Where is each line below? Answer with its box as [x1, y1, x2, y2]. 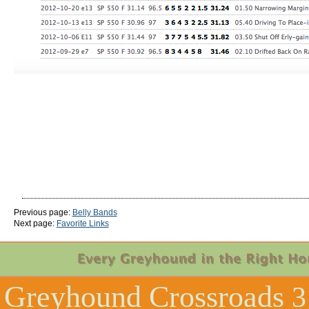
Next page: [13, 219, 57, 229]
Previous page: [13, 208, 72, 218]
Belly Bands [72, 208, 117, 218]
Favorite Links [56, 219, 109, 229]
